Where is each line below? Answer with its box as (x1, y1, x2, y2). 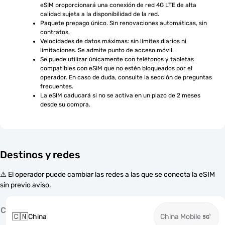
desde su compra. (40, 101, 90, 108)
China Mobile (160, 212, 201, 221)
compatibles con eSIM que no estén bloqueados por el (40, 65, 192, 72)
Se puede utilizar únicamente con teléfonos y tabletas (40, 56, 194, 63)
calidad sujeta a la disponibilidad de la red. (40, 11, 159, 18)
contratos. (40, 29, 70, 36)
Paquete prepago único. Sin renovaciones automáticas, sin (40, 20, 207, 27)
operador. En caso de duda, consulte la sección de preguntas (40, 74, 212, 81)
